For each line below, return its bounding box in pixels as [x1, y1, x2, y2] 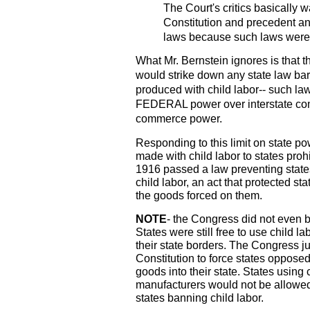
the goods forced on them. [136, 189, 262, 201]
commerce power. [136, 112, 222, 125]
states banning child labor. [136, 291, 264, 304]
